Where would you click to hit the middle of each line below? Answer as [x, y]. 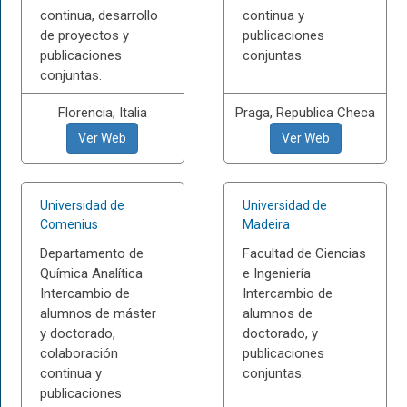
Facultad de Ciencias [305, 253]
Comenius [69, 224]
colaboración [79, 353]
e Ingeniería [277, 273]
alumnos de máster [98, 313]
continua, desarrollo [99, 15]
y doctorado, [77, 333]
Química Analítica [91, 273]
